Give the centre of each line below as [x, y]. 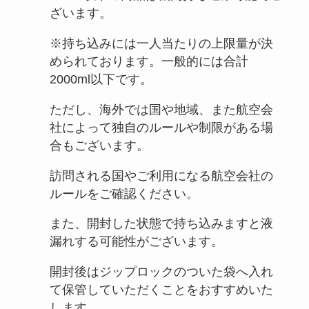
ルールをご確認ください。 [124, 193]
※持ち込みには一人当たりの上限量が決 [161, 43]
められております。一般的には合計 [149, 61]
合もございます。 [99, 145]
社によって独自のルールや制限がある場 [161, 127]
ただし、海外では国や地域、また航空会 [161, 109]
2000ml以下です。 [101, 79]
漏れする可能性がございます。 [136, 242]
